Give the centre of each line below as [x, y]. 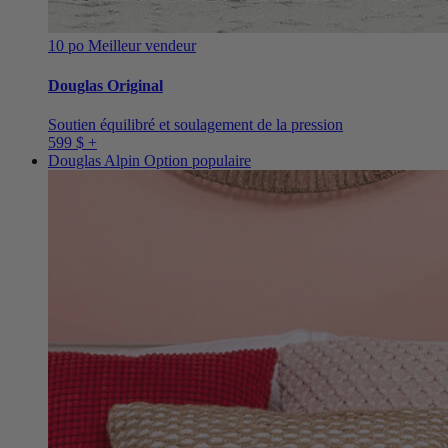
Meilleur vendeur [142, 46]
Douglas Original [105, 85]
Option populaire [197, 160]
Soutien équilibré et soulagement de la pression [195, 124]
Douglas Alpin [96, 160]
